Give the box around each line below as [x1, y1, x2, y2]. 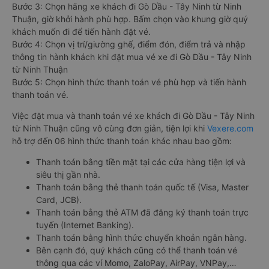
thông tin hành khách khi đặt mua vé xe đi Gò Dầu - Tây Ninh [12, 52, 252, 62]
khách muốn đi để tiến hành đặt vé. [12, 26, 151, 37]
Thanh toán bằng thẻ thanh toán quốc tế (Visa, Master [36, 182, 249, 193]
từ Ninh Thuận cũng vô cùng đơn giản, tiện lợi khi [12, 123, 207, 134]
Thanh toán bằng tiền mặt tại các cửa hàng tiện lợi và [36, 157, 246, 168]
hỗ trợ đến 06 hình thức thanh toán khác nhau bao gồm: [12, 136, 232, 147]
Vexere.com [207, 123, 253, 134]
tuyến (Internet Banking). [36, 220, 134, 231]
